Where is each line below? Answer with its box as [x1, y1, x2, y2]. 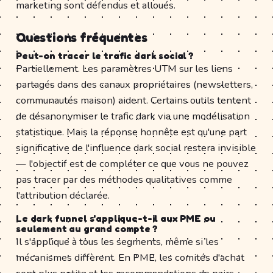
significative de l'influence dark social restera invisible [16, 140, 256, 155]
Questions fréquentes [16, 29, 147, 45]
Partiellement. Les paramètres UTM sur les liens [16, 61, 233, 76]
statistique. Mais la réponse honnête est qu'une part [16, 124, 247, 139]
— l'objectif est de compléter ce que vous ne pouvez [16, 156, 249, 171]
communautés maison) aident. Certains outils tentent [16, 93, 251, 107]
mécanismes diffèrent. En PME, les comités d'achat [16, 250, 244, 264]
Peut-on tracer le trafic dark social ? [16, 49, 194, 62]
